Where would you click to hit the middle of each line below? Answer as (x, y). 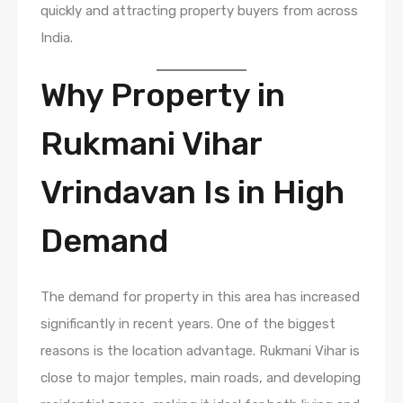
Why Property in (163, 94)
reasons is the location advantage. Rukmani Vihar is (200, 350)
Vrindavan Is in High (193, 192)
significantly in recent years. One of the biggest (188, 323)
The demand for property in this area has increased (200, 296)
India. (57, 37)
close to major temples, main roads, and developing (201, 377)
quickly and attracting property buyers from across (199, 10)
